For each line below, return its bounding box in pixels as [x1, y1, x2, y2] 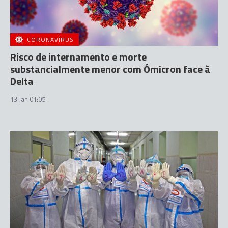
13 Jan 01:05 [10, 94, 45, 104]
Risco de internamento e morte [10, 48, 147, 65]
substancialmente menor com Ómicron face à [10, 61, 210, 77]
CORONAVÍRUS [27, 34, 74, 44]
